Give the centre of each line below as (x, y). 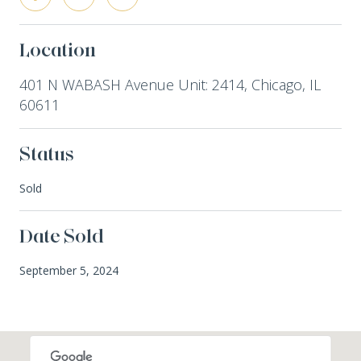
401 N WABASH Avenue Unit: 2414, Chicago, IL (170, 84)
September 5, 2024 (69, 270)
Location (58, 49)
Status (47, 153)
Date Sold (62, 235)
